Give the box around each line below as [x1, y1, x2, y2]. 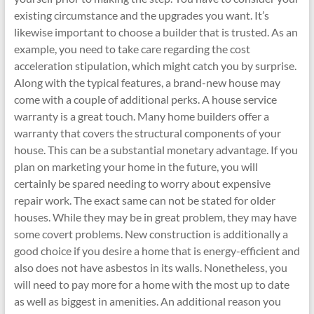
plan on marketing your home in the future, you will [13, 160, 258, 173]
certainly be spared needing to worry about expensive [13, 177, 271, 190]
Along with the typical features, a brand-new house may [13, 76, 280, 89]
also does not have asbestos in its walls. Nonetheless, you [13, 261, 287, 274]
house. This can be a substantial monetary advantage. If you [13, 143, 298, 156]
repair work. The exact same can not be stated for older [13, 193, 275, 207]
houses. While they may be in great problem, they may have [13, 210, 296, 224]
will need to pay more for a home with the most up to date [13, 278, 289, 291]
